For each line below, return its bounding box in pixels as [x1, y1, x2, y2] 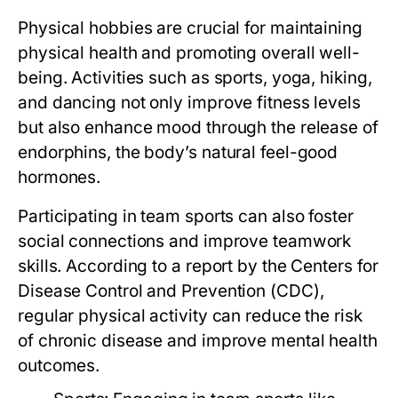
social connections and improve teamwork [18, 231, 352, 251]
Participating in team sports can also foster [18, 206, 354, 227]
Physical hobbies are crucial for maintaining [18, 18, 362, 38]
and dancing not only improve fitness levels [18, 92, 361, 113]
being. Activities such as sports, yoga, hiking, [18, 68, 372, 88]
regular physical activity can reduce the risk [18, 306, 362, 326]
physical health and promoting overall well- [18, 43, 360, 63]
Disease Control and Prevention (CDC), [18, 281, 324, 301]
